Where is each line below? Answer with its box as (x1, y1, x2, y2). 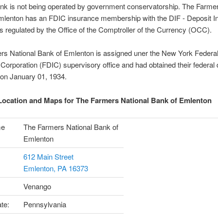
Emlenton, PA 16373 (23, 163, 88, 174)
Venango (23, 181, 51, 192)
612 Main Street (23, 151, 73, 162)
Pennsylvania (23, 199, 66, 210)
